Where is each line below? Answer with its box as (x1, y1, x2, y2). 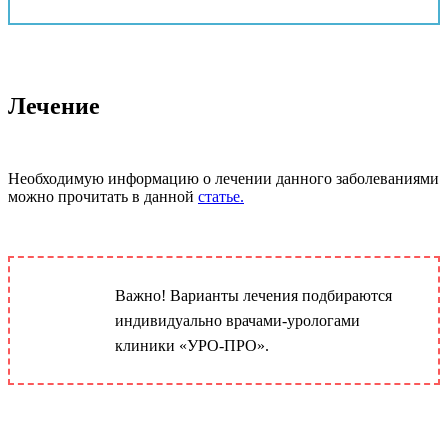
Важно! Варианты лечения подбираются (115, 286, 392, 304)
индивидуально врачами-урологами (115, 311, 360, 329)
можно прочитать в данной (8, 187, 198, 205)
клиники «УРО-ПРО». (115, 336, 269, 354)
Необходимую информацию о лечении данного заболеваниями (8, 169, 439, 187)
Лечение (8, 92, 100, 119)
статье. (198, 187, 244, 205)
